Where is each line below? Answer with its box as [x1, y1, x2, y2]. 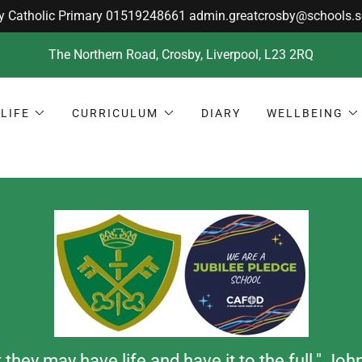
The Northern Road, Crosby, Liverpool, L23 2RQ [48, 47, 314, 62]
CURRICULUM [72, 107, 159, 120]
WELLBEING [266, 107, 343, 120]
